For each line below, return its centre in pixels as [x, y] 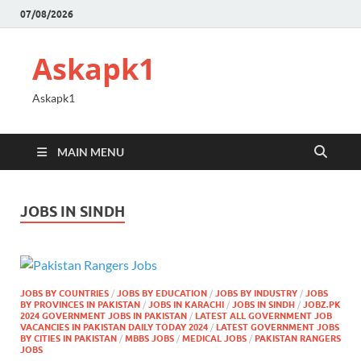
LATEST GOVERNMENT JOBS [278, 327]
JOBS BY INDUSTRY [256, 293]
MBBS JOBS [149, 338]
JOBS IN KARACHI [186, 304]
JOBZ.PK [322, 304]
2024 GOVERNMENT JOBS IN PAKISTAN [104, 315]
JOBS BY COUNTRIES [64, 293]
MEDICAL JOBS [214, 338]
